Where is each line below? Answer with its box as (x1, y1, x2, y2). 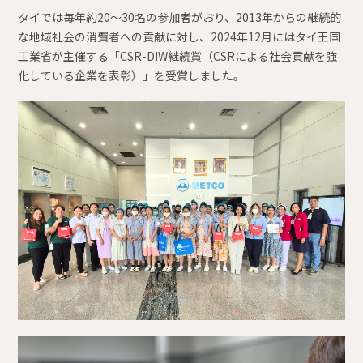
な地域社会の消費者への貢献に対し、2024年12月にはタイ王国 (18, 28, 340, 45)
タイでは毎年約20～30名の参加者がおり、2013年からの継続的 (18, 9, 341, 26)
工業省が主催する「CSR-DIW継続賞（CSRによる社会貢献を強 (18, 48, 337, 65)
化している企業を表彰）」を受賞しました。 (18, 67, 245, 84)
